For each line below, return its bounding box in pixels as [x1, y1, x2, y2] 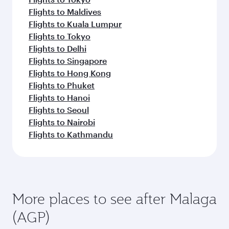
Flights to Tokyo [29, 31, 90, 41]
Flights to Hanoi [29, 92, 90, 102]
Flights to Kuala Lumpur [29, 18, 122, 29]
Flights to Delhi [29, 43, 86, 53]
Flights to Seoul [29, 104, 89, 114]
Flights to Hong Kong [29, 67, 111, 78]
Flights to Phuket [29, 80, 95, 90]
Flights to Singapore [29, 55, 107, 65]
